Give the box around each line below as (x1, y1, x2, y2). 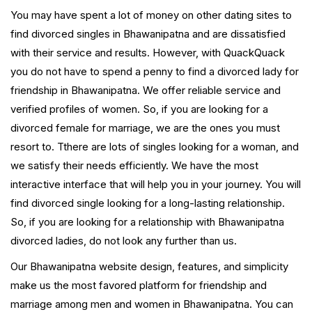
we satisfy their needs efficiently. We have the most (10, 159, 258, 173)
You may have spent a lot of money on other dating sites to (10, 8, 292, 22)
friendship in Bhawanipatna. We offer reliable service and (10, 84, 281, 97)
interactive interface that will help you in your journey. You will (10, 178, 301, 192)
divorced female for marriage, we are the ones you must (10, 121, 280, 135)
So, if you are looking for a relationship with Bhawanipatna (10, 215, 284, 229)
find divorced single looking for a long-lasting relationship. (10, 196, 285, 210)
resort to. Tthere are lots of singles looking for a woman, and (10, 140, 299, 154)
